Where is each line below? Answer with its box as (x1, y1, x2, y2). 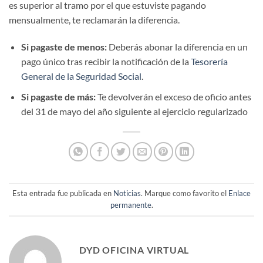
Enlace (228, 188, 251, 198)
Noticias (113, 188, 141, 198)
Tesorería (190, 56, 228, 68)
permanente (110, 200, 151, 210)
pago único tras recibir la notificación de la (21, 56, 191, 68)
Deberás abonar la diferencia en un (106, 41, 248, 53)
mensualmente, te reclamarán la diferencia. (9, 14, 181, 26)
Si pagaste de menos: (21, 41, 107, 53)
